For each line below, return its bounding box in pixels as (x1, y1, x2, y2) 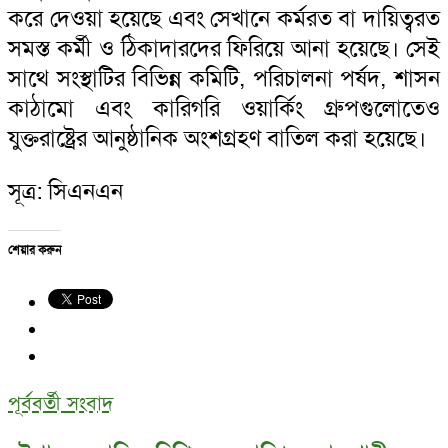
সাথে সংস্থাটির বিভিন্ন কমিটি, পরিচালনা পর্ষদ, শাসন (8, 63, 440, 93)
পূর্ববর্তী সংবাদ (8, 390, 113, 416)
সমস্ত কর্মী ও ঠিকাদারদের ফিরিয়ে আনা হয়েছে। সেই (8, 33, 440, 63)
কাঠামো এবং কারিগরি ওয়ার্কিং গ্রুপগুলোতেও (8, 93, 440, 123)
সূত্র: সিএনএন (8, 176, 123, 206)
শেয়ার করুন (8, 242, 61, 257)
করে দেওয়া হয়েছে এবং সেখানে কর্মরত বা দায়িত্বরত (8, 3, 440, 33)
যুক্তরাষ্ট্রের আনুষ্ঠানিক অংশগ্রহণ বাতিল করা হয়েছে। (8, 123, 426, 153)
